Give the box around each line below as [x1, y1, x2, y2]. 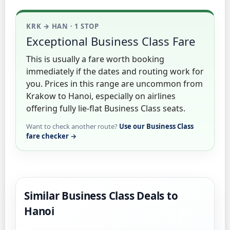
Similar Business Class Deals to [24, 188, 178, 203]
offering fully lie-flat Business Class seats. [26, 102, 185, 114]
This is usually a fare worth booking [26, 53, 164, 65]
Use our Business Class [119, 121, 194, 131]
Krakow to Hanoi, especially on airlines [26, 90, 176, 102]
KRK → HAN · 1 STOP [26, 21, 100, 31]
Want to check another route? [26, 121, 119, 131]
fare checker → [26, 131, 76, 141]
